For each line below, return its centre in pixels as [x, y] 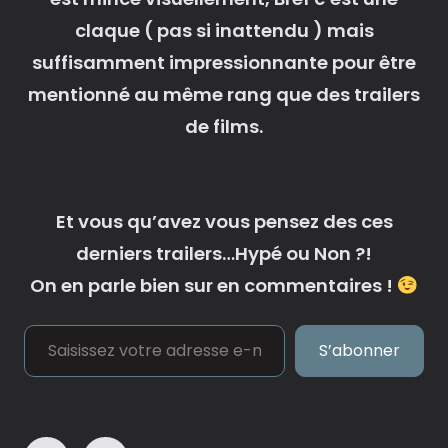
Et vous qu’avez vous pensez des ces [224, 222]
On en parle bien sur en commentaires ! [214, 286]
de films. [224, 126]
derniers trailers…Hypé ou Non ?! [224, 254]
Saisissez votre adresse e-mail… [41, 324]
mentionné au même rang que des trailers [224, 94]
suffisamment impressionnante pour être [224, 62]
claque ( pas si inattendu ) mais [224, 30]
